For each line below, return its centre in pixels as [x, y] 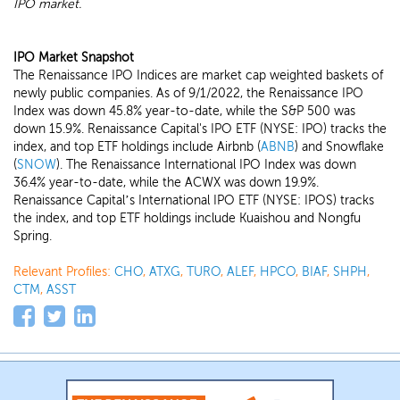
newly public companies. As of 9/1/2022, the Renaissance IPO [188, 93]
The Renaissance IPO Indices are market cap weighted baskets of [198, 75]
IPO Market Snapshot [74, 58]
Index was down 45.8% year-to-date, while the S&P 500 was [184, 111]
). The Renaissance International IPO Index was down [206, 165]
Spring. [33, 236]
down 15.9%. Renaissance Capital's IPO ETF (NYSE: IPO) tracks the [200, 129]
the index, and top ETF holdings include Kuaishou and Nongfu [187, 218]
